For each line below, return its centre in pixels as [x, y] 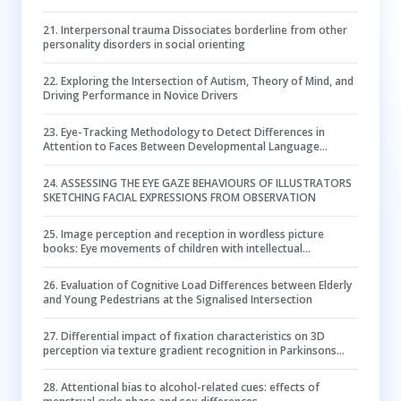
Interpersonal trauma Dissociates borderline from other [204, 30]
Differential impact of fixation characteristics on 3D [193, 336]
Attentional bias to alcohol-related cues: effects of [190, 387]
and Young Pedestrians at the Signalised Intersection [178, 299]
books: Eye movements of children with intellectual [173, 248]
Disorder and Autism [95, 161]
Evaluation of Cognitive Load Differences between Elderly [206, 285]
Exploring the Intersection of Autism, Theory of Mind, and [207, 81]
